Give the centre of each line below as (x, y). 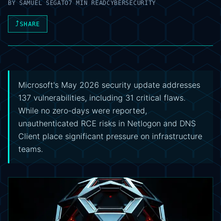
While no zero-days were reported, (83, 110)
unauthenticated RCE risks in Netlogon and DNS (107, 123)
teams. (31, 149)
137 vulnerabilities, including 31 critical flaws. (102, 98)
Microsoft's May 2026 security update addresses (109, 85)
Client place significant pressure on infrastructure (110, 136)
